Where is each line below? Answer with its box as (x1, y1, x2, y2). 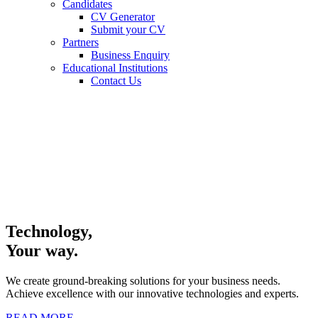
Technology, (6, 222, 92, 241)
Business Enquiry (91, 49, 170, 62)
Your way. (6, 241, 78, 261)
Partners (62, 36, 99, 49)
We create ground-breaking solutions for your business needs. (6, 275, 280, 287)
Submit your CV (91, 23, 165, 36)
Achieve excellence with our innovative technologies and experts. (6, 287, 299, 300)
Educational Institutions (62, 62, 168, 75)
